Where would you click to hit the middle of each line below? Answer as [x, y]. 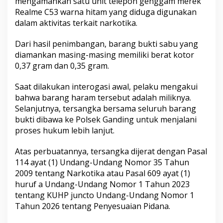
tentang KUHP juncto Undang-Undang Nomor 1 [105, 195]
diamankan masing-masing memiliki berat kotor [105, 55]
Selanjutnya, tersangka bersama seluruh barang [106, 109]
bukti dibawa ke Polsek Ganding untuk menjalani [106, 120]
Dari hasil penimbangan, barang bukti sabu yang [107, 44]
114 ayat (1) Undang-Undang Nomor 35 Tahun [102, 163]
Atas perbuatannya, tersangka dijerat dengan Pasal [111, 152]
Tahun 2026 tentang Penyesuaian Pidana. [93, 206]
